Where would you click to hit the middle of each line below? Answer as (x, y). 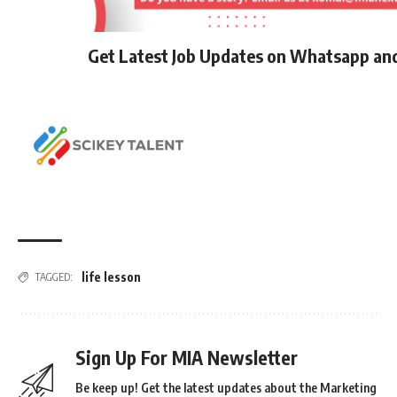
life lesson (111, 277)
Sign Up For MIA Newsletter (187, 358)
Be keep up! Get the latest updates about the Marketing (226, 388)
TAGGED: (54, 277)
